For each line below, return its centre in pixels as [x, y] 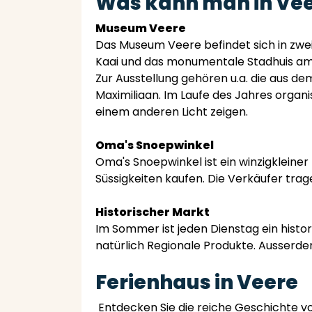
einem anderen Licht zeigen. [172, 112]
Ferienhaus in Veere [197, 282]
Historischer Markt [153, 212]
